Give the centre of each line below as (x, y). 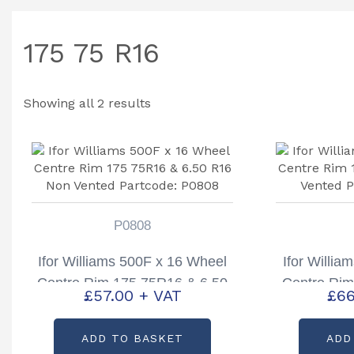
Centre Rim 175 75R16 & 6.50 (133, 283)
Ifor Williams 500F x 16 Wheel (133, 262)
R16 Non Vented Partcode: (132, 304)
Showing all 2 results (87, 103)
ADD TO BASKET (133, 338)
